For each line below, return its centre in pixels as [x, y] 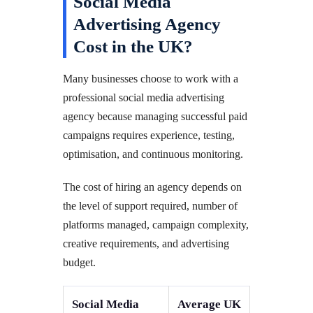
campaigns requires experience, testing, [149, 135]
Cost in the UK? [133, 46]
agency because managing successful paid [155, 116]
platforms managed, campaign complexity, [156, 224]
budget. [79, 262]
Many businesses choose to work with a [151, 78]
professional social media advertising [144, 97]
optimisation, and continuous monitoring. [153, 154]
